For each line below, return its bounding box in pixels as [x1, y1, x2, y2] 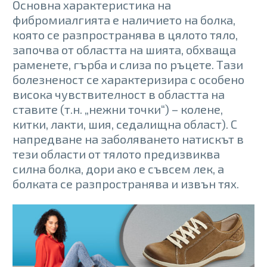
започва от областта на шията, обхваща [13, 42, 236, 57]
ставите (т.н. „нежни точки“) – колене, [13, 101, 223, 116]
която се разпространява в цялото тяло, [13, 27, 238, 42]
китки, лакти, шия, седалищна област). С [13, 116, 237, 131]
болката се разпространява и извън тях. [13, 176, 239, 191]
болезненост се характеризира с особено [13, 72, 244, 86]
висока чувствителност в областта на [13, 86, 225, 101]
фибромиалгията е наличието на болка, [13, 12, 235, 27]
